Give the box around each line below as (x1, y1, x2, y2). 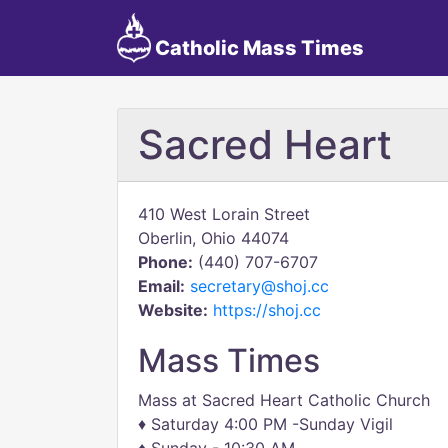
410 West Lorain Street (138, 204, 310, 224)
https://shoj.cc (213, 300, 321, 320)
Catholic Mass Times (150, 36, 364, 60)
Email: (138, 276, 185, 296)
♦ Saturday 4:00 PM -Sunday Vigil (138, 414, 393, 434)
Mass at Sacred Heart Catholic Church (138, 390, 430, 410)
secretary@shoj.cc (190, 276, 329, 296)
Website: (138, 300, 208, 320)
